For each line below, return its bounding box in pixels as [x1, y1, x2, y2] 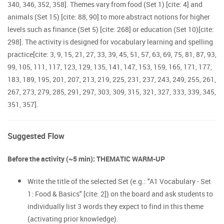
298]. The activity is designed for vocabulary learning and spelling [7, 37, 213, 46]
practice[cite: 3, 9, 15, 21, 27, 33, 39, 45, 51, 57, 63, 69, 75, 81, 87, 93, [7, 49, 216, 59]
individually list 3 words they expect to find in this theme [27, 201, 203, 211]
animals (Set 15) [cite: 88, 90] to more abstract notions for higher [7, 12, 210, 21]
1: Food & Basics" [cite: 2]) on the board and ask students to [27, 189, 213, 198]
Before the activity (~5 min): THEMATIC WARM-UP [7, 154, 165, 163]
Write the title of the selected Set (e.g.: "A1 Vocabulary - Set [27, 176, 211, 186]
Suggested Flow [7, 130, 64, 141]
